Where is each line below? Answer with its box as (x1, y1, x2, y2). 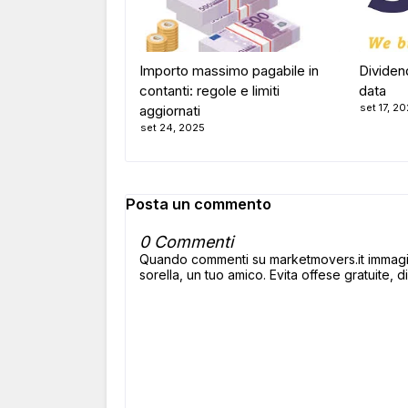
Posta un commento (126, 195, 271, 213)
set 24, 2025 (140, 121, 205, 134)
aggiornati (139, 102, 200, 119)
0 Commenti (139, 232, 233, 251)
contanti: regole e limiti (139, 82, 280, 99)
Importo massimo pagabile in (139, 62, 319, 79)
